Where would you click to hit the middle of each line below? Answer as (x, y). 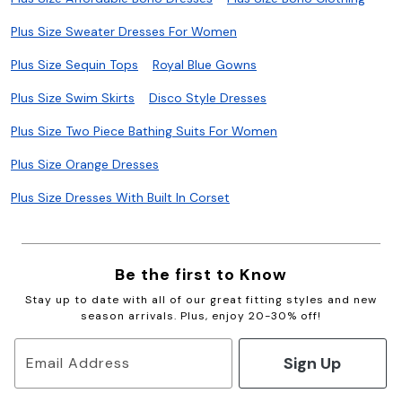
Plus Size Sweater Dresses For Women (124, 32)
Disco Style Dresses (208, 98)
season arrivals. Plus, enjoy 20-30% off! (201, 316)
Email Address (78, 363)
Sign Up (313, 363)
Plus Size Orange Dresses (85, 165)
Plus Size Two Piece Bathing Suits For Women (144, 131)
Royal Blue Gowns (205, 65)
